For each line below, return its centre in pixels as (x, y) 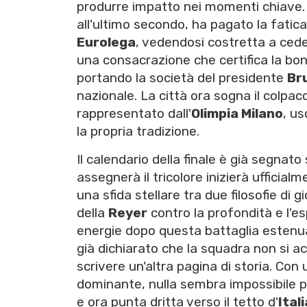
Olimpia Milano (237, 114)
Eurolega (106, 42)
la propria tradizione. (138, 132)
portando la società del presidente (182, 78)
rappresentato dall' (134, 114)
